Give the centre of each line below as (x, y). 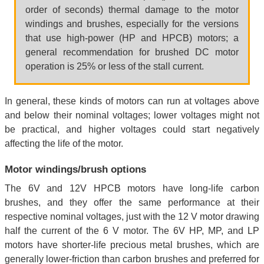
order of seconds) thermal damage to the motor (132, 9)
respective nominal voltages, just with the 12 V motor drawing (132, 216)
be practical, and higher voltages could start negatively (132, 129)
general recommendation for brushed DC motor (132, 52)
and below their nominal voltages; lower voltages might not (132, 115)
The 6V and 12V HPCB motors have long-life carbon (132, 188)
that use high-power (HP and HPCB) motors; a (132, 38)
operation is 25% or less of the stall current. (115, 66)
